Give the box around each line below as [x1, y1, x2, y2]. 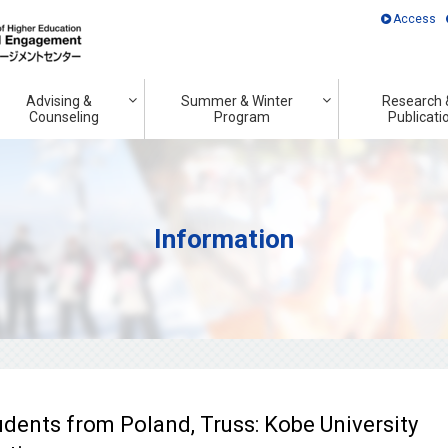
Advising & [26, 93, 92, 109]
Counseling [28, 109, 99, 125]
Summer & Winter [181, 93, 293, 109]
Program [213, 109, 270, 125]
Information [154, 224, 294, 254]
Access [393, 12, 437, 26]
